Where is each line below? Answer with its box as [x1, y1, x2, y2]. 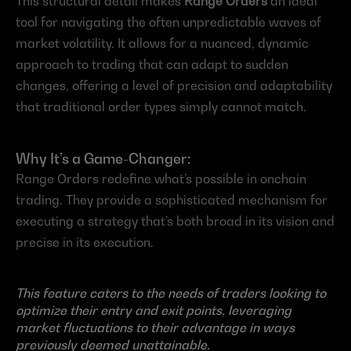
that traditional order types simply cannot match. [16, 99, 306, 115]
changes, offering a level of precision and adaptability [16, 78, 332, 94]
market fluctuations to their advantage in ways [16, 320, 295, 336]
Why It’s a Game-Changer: [16, 150, 190, 168]
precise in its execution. [16, 234, 154, 251]
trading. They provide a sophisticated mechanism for [16, 192, 327, 208]
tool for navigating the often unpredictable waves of [16, 14, 321, 31]
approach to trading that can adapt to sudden [16, 56, 288, 73]
